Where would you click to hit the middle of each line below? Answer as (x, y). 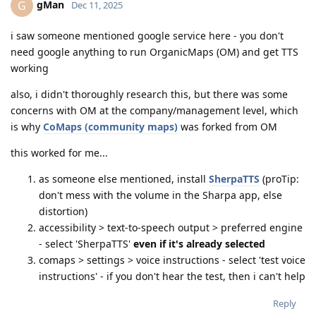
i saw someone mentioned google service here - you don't (147, 35)
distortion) (63, 211)
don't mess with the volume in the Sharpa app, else (160, 195)
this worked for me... (59, 152)
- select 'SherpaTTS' (86, 243)
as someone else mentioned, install (124, 178)
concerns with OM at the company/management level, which (154, 110)
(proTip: (279, 178)
